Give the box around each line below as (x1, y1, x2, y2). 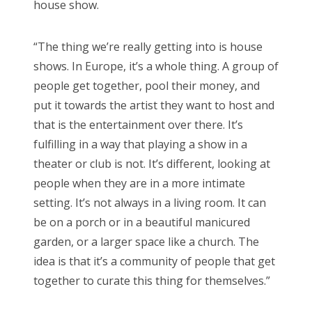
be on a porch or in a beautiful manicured (33, 214, 250, 230)
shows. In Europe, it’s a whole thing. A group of (33, 58, 279, 74)
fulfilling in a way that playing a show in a (33, 136, 247, 152)
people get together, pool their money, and (33, 77, 260, 93)
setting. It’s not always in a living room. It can (33, 194, 266, 210)
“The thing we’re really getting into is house (33, 38, 263, 54)
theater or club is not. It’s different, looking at (33, 155, 270, 171)
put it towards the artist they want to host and (33, 97, 274, 113)
